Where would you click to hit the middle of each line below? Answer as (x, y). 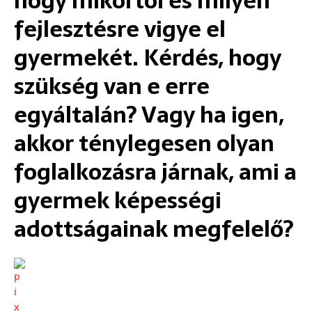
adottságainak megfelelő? (154, 229)
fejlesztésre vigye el (120, 29)
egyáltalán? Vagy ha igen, (149, 115)
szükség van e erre (112, 86)
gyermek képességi (118, 200)
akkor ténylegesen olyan (144, 143)
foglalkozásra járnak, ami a (155, 172)
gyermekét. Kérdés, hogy (148, 57)
